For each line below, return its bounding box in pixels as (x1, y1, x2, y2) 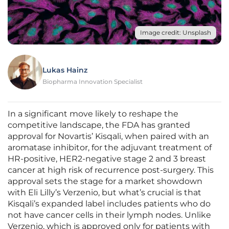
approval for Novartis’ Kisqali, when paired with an (8, 131, 209, 142)
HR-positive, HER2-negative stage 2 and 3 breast (8, 154, 206, 164)
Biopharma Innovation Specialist (42, 78, 143, 86)
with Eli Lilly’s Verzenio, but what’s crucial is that (8, 188, 201, 198)
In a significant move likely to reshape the (8, 109, 178, 119)
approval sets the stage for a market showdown (8, 176, 202, 187)
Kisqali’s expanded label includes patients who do (8, 199, 211, 209)
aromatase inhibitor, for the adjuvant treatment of (8, 143, 212, 153)
